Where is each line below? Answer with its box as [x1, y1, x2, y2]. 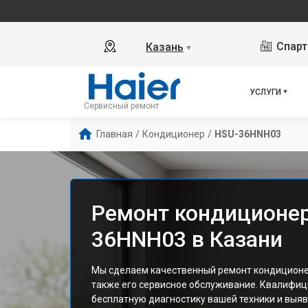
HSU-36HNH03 [214, 129, 281, 140]
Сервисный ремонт [84, 101, 159, 111]
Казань [146, 41, 184, 54]
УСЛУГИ [250, 87, 281, 97]
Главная [96, 129, 133, 140]
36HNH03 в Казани [91, 226, 283, 252]
